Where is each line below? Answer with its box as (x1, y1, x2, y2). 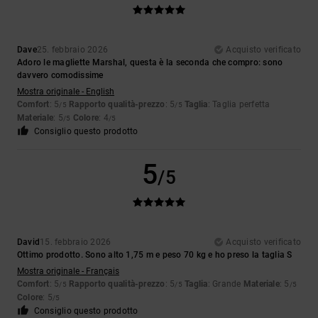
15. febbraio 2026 (40, 237, 111, 248)
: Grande (207, 279, 243, 290)
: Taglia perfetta (207, 99, 270, 110)
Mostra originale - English (17, 87, 114, 97)
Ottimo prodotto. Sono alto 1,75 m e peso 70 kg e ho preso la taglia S (17, 250, 292, 261)
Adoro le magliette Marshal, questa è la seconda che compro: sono (17, 57, 283, 68)
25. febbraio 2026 (36, 45, 109, 55)
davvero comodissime (17, 70, 104, 81)
